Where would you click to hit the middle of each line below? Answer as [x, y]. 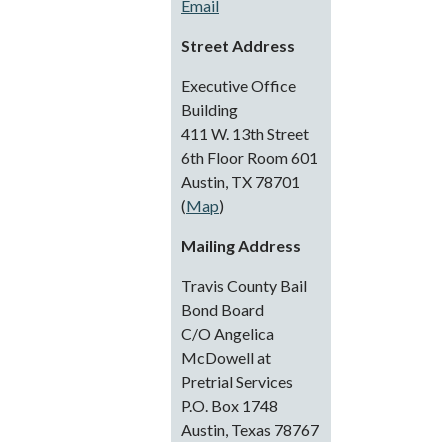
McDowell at [226, 357]
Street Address [238, 45]
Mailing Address [241, 245]
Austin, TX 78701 [240, 181]
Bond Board [222, 309]
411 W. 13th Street [245, 133]
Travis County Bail [244, 285]
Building [209, 109]
